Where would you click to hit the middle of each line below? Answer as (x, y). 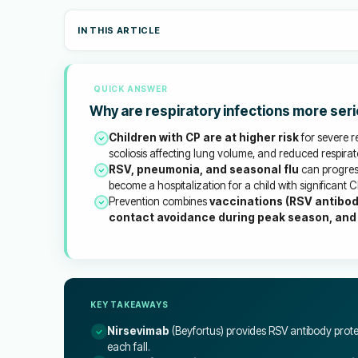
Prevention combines (159, 201)
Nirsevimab (138, 331)
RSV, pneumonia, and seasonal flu (204, 169)
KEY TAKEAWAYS (129, 304)
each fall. (129, 347)
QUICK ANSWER (131, 89)
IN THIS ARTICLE (119, 30)
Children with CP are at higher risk (204, 137)
